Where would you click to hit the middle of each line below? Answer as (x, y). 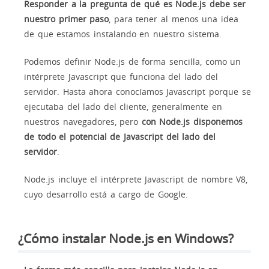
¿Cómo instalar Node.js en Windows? (126, 238)
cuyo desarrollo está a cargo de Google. (106, 194)
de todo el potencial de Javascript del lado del (120, 136)
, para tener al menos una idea (174, 19)
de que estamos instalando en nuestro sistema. (123, 34)
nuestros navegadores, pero (83, 121)
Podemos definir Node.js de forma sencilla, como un (133, 61)
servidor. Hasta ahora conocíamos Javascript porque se (138, 91)
